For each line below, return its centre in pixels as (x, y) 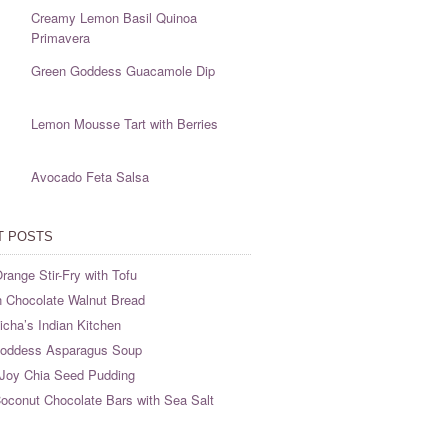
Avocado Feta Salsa (89, 176)
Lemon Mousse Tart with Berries (124, 123)
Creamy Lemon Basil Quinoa (113, 17)
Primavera (60, 37)
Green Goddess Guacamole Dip (122, 70)
